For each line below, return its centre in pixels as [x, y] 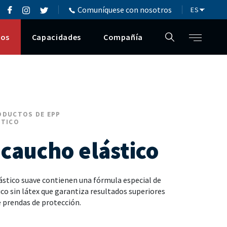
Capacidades [56, 37]
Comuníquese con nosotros [125, 9]
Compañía [123, 37]
